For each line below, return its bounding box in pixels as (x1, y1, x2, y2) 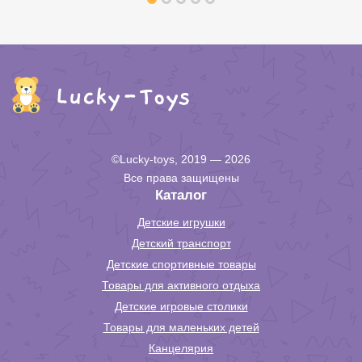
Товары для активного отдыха (102, 279, 260, 292)
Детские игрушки (137, 216, 225, 229)
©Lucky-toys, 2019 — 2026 (112, 153, 250, 166)
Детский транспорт (131, 237, 231, 250)
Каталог (155, 187, 207, 203)
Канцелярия (149, 342, 213, 355)
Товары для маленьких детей (103, 321, 259, 334)
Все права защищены (123, 171, 239, 184)
